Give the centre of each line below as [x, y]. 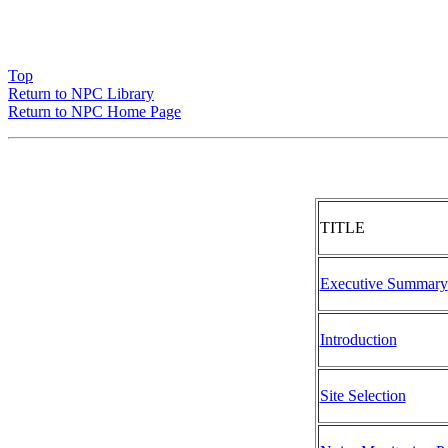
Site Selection [362, 396]
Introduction [358, 340]
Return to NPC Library [81, 93]
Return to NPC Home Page [94, 111]
